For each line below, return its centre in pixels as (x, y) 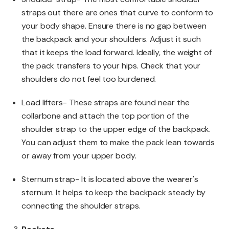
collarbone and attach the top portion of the (105, 116)
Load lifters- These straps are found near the (106, 102)
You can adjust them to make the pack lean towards (118, 142)
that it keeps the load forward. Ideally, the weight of (117, 52)
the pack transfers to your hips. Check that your (111, 65)
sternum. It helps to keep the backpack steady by (114, 192)
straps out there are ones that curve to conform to (118, 12)
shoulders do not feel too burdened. (89, 79)
